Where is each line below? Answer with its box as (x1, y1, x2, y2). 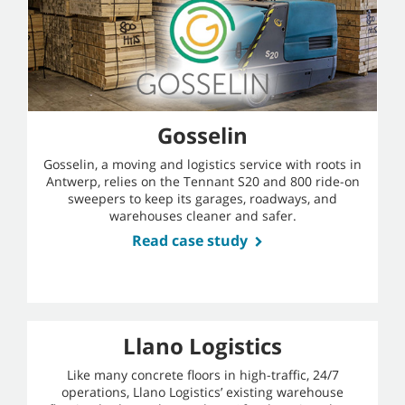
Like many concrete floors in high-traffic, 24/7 (66, 365, 339, 383)
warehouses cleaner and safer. (108, 206, 297, 224)
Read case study (131, 230, 248, 250)
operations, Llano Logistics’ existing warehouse (61, 382, 344, 400)
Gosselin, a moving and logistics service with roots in (43, 155, 362, 173)
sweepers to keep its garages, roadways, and (68, 189, 337, 207)
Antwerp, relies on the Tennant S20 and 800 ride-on (45, 172, 360, 190)
